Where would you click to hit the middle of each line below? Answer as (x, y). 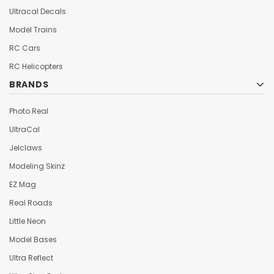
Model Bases (33, 239)
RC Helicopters (36, 66)
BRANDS (29, 85)
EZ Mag (23, 184)
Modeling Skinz (37, 166)
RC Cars (25, 48)
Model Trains (33, 29)
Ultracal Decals (38, 11)
